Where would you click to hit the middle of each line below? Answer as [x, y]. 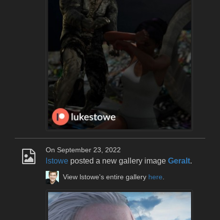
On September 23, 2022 [83, 150]
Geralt [179, 161]
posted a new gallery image [118, 161]
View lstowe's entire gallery [106, 177]
